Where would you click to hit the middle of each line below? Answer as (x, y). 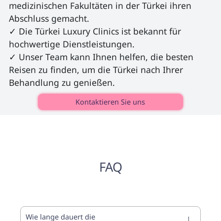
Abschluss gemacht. (49, 18)
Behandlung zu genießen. (63, 82)
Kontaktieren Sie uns (110, 101)
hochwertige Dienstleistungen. (72, 44)
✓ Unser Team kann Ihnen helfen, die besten (102, 56)
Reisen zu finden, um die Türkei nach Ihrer (97, 69)
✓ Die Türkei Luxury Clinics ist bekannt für (96, 31)
